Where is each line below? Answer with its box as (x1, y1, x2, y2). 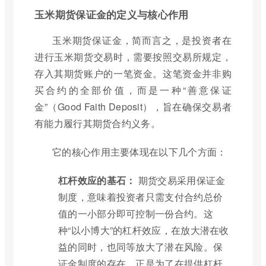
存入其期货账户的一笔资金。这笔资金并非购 (34, 66, 232, 80)
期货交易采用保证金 (135, 173, 226, 187)
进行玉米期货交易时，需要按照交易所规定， (34, 50, 232, 64)
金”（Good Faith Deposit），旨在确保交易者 (34, 100, 232, 113)
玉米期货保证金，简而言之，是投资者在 (52, 33, 232, 47)
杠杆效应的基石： (58, 173, 136, 187)
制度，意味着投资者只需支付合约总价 (58, 190, 223, 204)
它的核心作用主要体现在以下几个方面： (52, 145, 227, 159)
